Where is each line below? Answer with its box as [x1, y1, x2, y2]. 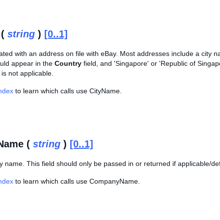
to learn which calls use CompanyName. [13, 177, 140, 185]
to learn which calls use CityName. [13, 87, 122, 95]
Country [55, 59, 82, 67]
